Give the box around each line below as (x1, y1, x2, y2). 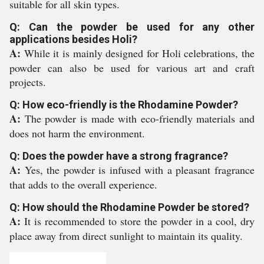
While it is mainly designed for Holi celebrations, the (24, 46, 255, 60)
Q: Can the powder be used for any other (9, 21, 255, 33)
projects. (9, 75, 46, 89)
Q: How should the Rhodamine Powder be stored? (9, 201, 249, 213)
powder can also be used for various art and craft (9, 61, 255, 75)
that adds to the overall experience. (9, 177, 157, 192)
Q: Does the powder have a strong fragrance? (9, 150, 228, 162)
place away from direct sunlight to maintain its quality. (9, 229, 243, 243)
